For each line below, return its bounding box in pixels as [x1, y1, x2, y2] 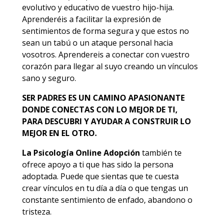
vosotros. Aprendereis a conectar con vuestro [22, 49, 190, 60]
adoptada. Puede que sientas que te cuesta [22, 171, 179, 182]
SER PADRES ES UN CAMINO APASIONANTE [22, 92, 185, 103]
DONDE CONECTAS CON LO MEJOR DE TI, [22, 104, 178, 115]
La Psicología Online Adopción [22, 147, 140, 158]
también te [139, 147, 182, 158]
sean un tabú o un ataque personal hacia [22, 37, 173, 48]
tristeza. [22, 206, 52, 217]
